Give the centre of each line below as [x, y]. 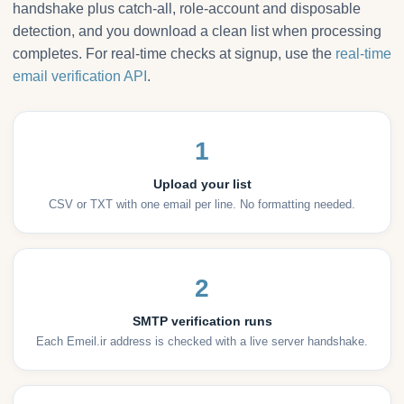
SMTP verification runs [202, 321]
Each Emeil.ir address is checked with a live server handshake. [202, 342]
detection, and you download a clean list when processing [197, 32]
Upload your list [202, 184]
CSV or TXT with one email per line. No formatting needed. [202, 205]
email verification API [80, 77]
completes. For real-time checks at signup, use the [174, 54]
